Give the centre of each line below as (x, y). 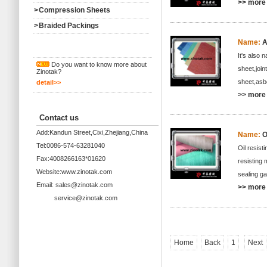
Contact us (59, 118)
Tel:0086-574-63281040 (71, 145)
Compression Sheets (74, 10)
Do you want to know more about (98, 64)
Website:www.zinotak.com (74, 172)
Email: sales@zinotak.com (74, 185)
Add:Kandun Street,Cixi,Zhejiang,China (92, 132)
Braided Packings (69, 26)
